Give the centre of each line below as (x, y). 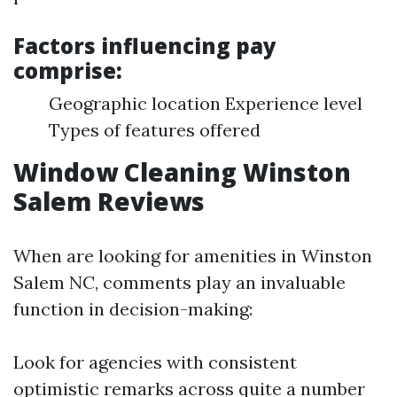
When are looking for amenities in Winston (193, 256)
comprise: (68, 70)
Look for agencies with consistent (155, 362)
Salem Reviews (109, 201)
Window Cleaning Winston (182, 172)
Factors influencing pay (145, 46)
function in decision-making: (133, 309)
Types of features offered (155, 130)
